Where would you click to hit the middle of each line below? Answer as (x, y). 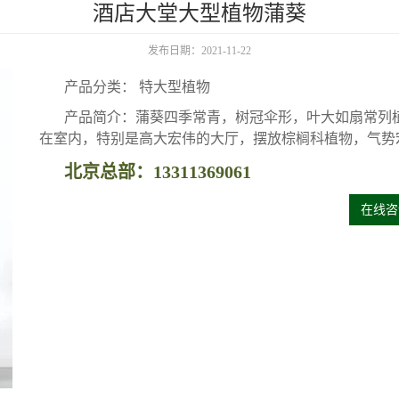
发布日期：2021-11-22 (199, 51)
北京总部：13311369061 (158, 172)
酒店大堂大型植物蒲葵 (199, 13)
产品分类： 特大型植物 (137, 87)
